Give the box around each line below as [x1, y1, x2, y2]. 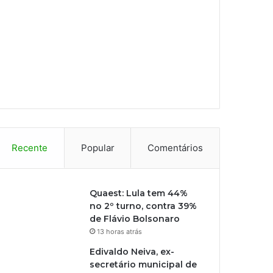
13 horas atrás [97, 227, 143, 236]
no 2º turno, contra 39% [90, 200, 197, 211]
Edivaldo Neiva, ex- [90, 246, 175, 257]
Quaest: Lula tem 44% [90, 187, 188, 199]
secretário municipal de [90, 258, 197, 270]
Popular [80, 141, 115, 154]
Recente [11, 141, 48, 154]
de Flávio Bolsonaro [90, 213, 180, 224]
